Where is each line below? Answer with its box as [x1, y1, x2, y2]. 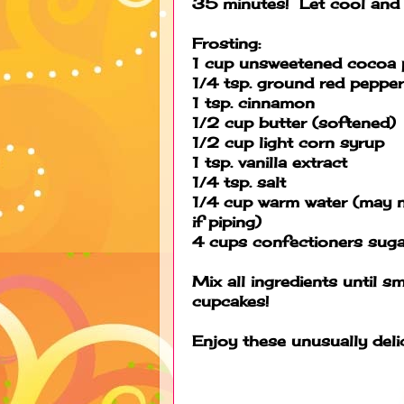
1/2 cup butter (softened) [192, 113, 396, 132]
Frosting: [192, 33, 261, 52]
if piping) [192, 212, 262, 231]
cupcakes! [192, 291, 269, 310]
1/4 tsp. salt [192, 172, 286, 191]
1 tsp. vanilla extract [192, 152, 347, 171]
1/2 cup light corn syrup [192, 133, 384, 151]
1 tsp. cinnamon [192, 93, 315, 112]
